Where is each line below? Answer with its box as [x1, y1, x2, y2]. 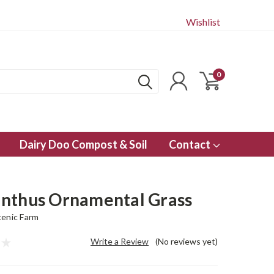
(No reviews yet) [155, 236, 218, 246]
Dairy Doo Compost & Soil [20, 138, 147, 151]
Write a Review [91, 236, 149, 246]
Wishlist [186, 16, 220, 28]
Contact [169, 138, 212, 151]
